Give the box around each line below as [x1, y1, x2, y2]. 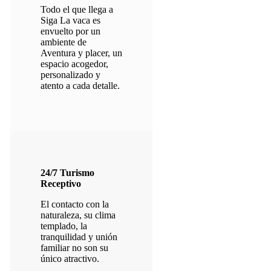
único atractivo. [40, 253, 99, 264]
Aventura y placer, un [40, 48, 122, 59]
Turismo [57, 168, 94, 178]
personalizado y [40, 70, 100, 80]
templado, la [40, 221, 87, 232]
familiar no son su [40, 243, 108, 253]
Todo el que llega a [40, 4, 113, 15]
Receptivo [40, 178, 81, 189]
